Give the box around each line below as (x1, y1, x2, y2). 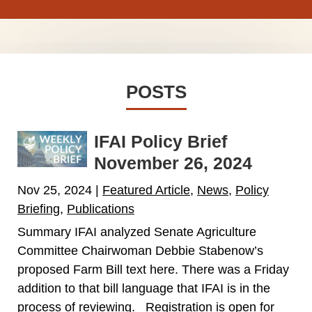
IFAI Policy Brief (94, 132, 227, 152)
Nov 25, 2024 (17, 183, 92, 198)
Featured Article (102, 183, 190, 198)
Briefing (17, 202, 60, 217)
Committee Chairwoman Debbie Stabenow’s (17, 244, 263, 258)
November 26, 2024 (94, 153, 252, 173)
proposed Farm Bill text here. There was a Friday (17, 263, 289, 277)
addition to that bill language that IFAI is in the (17, 281, 270, 296)
